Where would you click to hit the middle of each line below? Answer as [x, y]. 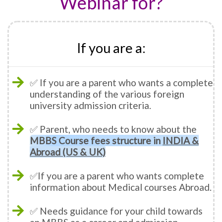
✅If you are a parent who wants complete [117, 176]
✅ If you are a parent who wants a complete [121, 83]
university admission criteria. [90, 106]
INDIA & [181, 141]
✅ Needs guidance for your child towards [116, 211]
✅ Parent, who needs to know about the [113, 129]
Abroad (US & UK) [68, 152]
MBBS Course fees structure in [96, 141]
